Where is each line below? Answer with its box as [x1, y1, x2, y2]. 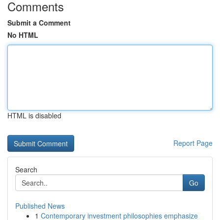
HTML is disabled [7, 110, 61, 120]
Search [15, 165, 37, 174]
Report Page [173, 138, 213, 148]
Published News [15, 201, 65, 211]
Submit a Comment [7, 18, 71, 27]
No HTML [7, 30, 38, 40]
